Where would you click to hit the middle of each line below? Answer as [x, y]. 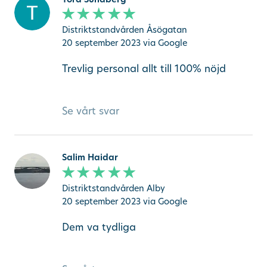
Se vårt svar [90, 110]
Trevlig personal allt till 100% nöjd [144, 68]
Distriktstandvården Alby [113, 188]
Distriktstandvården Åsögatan [124, 30]
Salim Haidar [90, 157]
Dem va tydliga [99, 226]
